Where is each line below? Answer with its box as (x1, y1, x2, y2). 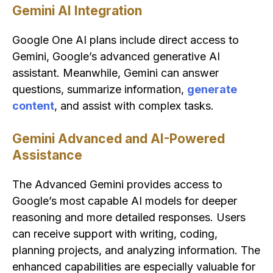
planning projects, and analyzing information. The (12, 244, 260, 257)
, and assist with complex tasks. (54, 99, 214, 113)
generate (187, 83, 237, 96)
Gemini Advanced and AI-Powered (12, 131, 225, 147)
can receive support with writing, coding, (12, 227, 218, 241)
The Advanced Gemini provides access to (12, 178, 222, 191)
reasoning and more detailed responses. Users (12, 211, 246, 224)
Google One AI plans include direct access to (12, 34, 239, 47)
